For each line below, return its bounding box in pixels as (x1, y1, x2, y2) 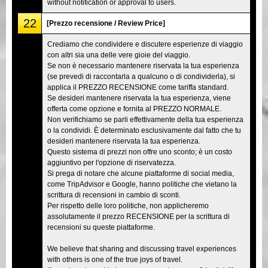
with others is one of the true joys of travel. (47, 255, 182, 264)
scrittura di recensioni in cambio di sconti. (47, 190, 181, 199)
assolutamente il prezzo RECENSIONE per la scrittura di (47, 212, 230, 221)
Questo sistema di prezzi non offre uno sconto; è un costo (47, 147, 232, 156)
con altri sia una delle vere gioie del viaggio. (47, 50, 190, 59)
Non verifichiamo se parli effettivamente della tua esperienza (47, 115, 243, 124)
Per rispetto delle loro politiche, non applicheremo (47, 201, 209, 210)
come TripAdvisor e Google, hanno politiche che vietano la (47, 179, 237, 188)
